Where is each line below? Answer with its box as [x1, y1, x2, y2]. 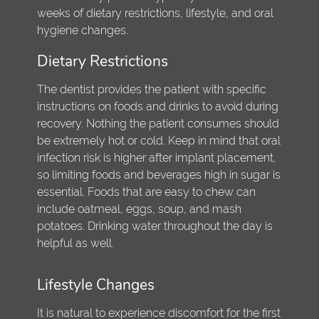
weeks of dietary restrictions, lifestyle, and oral [37, 6, 274, 20]
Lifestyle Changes [37, 274, 155, 295]
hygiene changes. [37, 23, 129, 37]
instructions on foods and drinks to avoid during [37, 99, 279, 113]
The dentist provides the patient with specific [37, 82, 267, 96]
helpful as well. [37, 236, 115, 250]
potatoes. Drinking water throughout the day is [37, 219, 273, 233]
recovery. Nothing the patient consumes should [37, 116, 280, 130]
